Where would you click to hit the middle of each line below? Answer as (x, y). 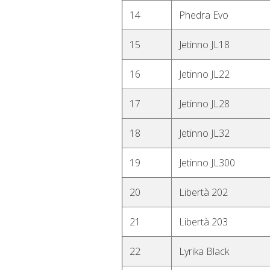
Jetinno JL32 (204, 133)
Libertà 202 (203, 192)
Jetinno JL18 (204, 45)
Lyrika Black (204, 251)
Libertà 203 (203, 222)
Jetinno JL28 (204, 104)
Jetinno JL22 (204, 74)
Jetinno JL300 (207, 163)
